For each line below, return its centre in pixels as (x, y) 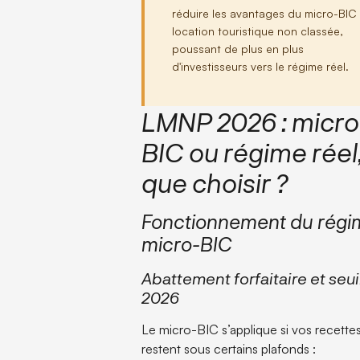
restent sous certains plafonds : (229, 348)
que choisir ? (215, 182)
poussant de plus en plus (238, 49)
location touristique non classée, (258, 31)
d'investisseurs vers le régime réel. (261, 67)
